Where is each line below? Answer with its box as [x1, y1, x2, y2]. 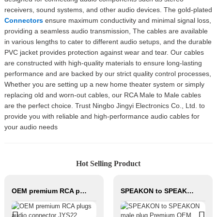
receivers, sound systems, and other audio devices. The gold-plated [4, 6, 212, 14]
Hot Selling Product [76, 159, 141, 168]
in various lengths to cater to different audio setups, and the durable [4, 38, 212, 46]
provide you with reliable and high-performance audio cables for [4, 112, 200, 121]
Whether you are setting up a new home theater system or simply [4, 80, 204, 89]
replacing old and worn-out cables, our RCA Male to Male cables [4, 91, 201, 99]
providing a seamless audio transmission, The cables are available [4, 27, 208, 35]
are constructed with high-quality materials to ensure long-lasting [4, 59, 202, 67]
